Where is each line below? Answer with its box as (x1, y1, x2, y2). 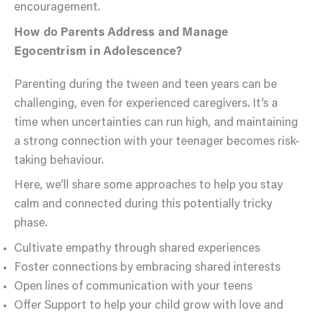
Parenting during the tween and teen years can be (14, 79, 277, 91)
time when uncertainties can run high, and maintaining (14, 117, 298, 129)
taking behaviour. (14, 155, 103, 167)
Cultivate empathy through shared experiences (14, 243, 260, 255)
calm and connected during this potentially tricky (14, 199, 272, 212)
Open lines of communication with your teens (14, 281, 252, 293)
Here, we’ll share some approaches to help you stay (14, 180, 283, 193)
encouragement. (14, 2, 100, 15)
